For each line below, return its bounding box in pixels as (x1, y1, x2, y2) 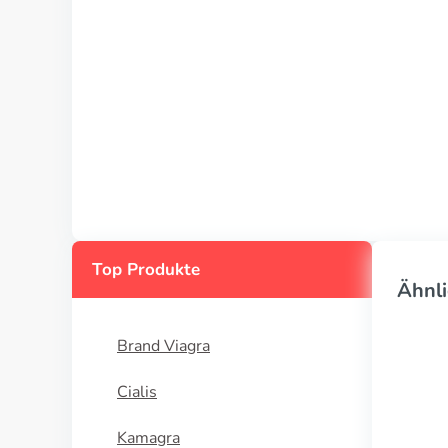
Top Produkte (92, 258, 200, 281)
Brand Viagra (117, 335, 210, 357)
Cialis (117, 381, 157, 403)
